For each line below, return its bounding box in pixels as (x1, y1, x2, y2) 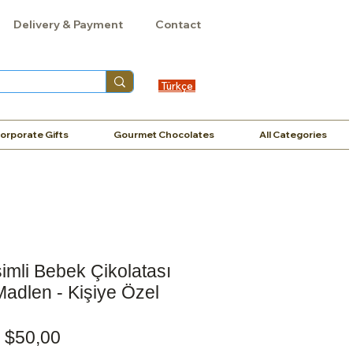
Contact (155, 17, 201, 32)
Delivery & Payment (13, 17, 123, 32)
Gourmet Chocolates (113, 128, 214, 140)
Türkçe (158, 80, 196, 92)
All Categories (258, 128, 327, 140)
